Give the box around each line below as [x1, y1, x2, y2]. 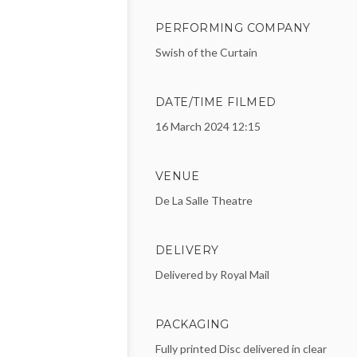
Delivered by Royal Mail [155, 268, 269, 282]
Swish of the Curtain [155, 45, 257, 60]
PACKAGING [155, 317, 229, 332]
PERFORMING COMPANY [155, 21, 311, 36]
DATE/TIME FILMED [155, 95, 277, 110]
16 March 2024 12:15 [155, 120, 261, 134]
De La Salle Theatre [155, 194, 253, 208]
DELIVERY [155, 243, 219, 258]
